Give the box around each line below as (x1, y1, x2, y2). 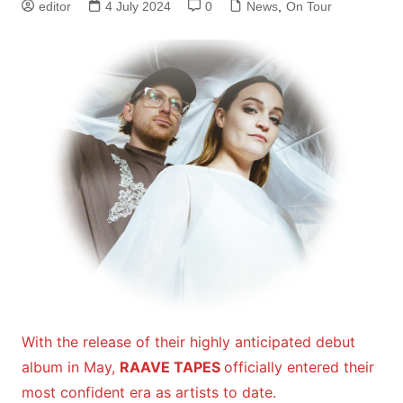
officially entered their (223, 358, 374, 377)
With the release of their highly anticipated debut (21, 333, 355, 352)
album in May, (21, 358, 120, 377)
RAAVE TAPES (119, 358, 224, 377)
